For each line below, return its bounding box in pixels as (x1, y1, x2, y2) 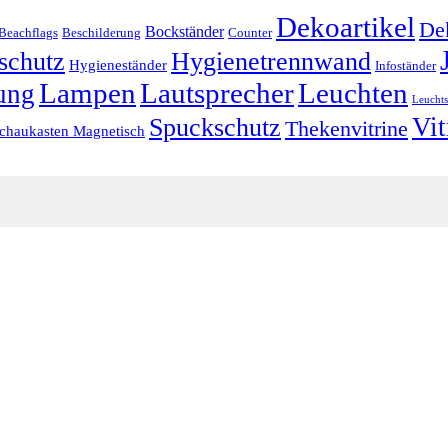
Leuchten (298, 76, 408, 109)
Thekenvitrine (285, 115, 408, 141)
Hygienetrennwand (171, 46, 371, 76)
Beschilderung (62, 25, 141, 40)
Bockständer (145, 22, 224, 40)
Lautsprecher (140, 76, 294, 109)
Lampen (39, 76, 136, 109)
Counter (228, 25, 272, 40)
